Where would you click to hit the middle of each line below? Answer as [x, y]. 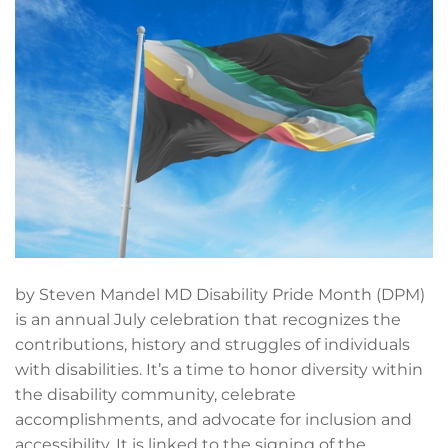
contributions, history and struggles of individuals [212, 344]
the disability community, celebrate [155, 394]
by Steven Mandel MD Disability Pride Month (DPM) [220, 294]
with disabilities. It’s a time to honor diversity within [219, 369]
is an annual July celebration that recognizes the [208, 319]
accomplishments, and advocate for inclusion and [213, 419]
